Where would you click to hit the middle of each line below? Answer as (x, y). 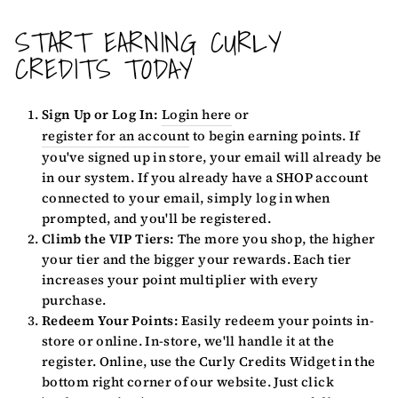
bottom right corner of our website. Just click (188, 382)
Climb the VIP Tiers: (108, 239)
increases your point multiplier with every (180, 280)
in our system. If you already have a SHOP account (205, 178)
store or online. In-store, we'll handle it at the (188, 342)
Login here (197, 115)
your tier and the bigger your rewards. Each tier (197, 260)
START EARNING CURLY (149, 43)
